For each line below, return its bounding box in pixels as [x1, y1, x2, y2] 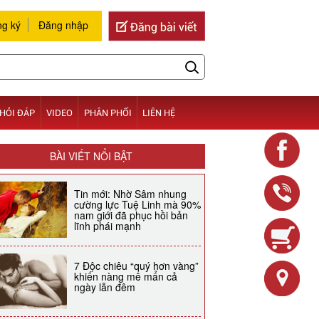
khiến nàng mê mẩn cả [74, 269, 177, 283]
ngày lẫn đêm [74, 280, 135, 294]
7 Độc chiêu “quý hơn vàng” [74, 258, 199, 273]
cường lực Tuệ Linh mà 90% [74, 197, 201, 211]
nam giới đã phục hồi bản [74, 208, 188, 222]
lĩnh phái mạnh [74, 219, 141, 233]
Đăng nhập [38, 18, 88, 32]
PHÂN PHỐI [83, 108, 132, 118]
